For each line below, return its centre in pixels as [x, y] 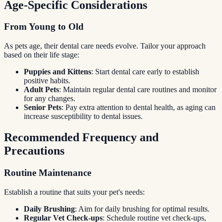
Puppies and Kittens [57, 72]
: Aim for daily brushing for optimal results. [142, 209]
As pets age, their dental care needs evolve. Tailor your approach [105, 46]
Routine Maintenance [48, 173]
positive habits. [47, 81]
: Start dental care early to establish [145, 72]
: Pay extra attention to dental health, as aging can [139, 108]
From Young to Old [44, 27]
